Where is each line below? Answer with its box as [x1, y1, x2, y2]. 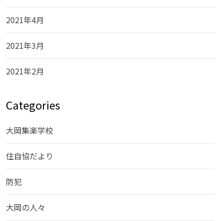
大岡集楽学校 [6, 124, 53, 137]
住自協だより [6, 150, 53, 162]
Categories [6, 97, 60, 113]
